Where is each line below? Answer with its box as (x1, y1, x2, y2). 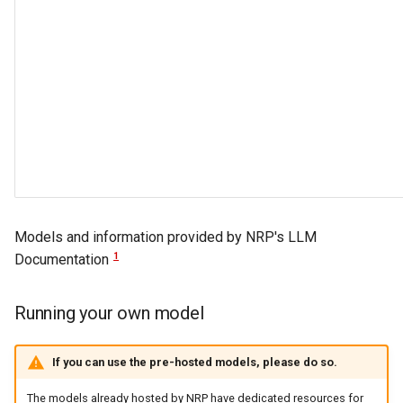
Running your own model (14, 302, 204, 324)
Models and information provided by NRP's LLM (14, 228, 317, 246)
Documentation (14, 251, 112, 268)
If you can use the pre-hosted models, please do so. (51, 354, 337, 369)
